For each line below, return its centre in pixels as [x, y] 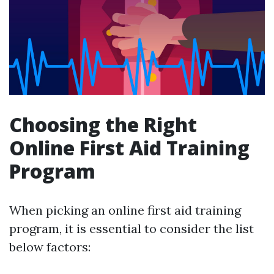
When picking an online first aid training [125, 210]
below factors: [50, 247]
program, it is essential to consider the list [131, 229]
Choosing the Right [103, 125]
